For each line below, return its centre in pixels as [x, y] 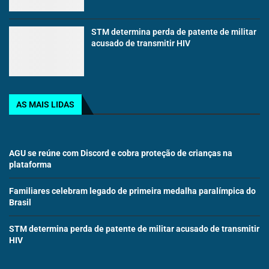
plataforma [30, 165]
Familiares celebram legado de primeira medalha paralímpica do [132, 191]
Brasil [20, 203]
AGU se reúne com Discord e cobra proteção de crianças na [121, 153]
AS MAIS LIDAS [45, 105]
